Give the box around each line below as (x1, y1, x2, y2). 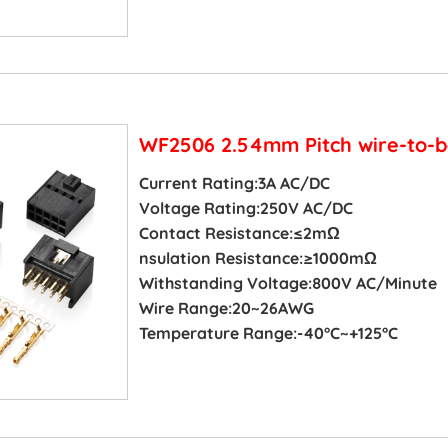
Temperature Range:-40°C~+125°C (138, 322, 398, 343)
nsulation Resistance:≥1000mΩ (138, 247, 377, 268)
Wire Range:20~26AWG (138, 297, 314, 318)
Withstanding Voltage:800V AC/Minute (138, 272, 437, 293)
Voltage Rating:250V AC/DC (138, 197, 353, 218)
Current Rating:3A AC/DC (138, 172, 330, 193)
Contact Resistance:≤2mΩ (138, 222, 340, 243)
